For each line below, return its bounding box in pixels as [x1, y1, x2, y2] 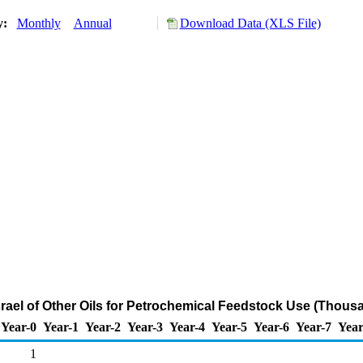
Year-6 [254, 320, 289, 334]
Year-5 [211, 320, 247, 334]
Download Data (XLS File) [179, 16, 321, 30]
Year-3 [127, 320, 163, 334]
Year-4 [169, 320, 205, 334]
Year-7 [296, 320, 331, 334]
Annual [73, 16, 112, 30]
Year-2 [85, 320, 121, 334]
